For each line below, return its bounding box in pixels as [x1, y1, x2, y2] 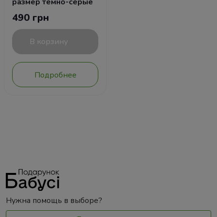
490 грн [12, 11, 49, 24]
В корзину [29, 36, 68, 47]
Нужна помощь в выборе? [6, 195, 102, 206]
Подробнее [34, 70, 77, 80]
